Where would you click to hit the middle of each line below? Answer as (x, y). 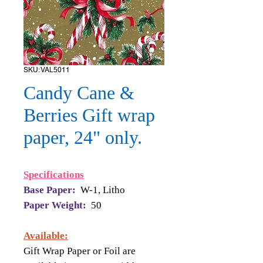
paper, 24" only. (83, 137)
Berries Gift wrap (89, 115)
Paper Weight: (56, 205)
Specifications (54, 175)
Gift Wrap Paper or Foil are (80, 251)
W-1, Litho (103, 190)
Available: (46, 236)
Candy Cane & (79, 93)
